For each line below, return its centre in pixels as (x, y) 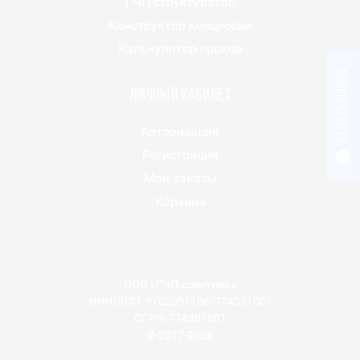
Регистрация (180, 155)
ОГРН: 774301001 (180, 319)
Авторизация (180, 132)
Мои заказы (180, 178)
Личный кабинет (180, 96)
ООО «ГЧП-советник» (180, 285)
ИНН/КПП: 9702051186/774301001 (180, 302)
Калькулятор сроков (180, 49)
